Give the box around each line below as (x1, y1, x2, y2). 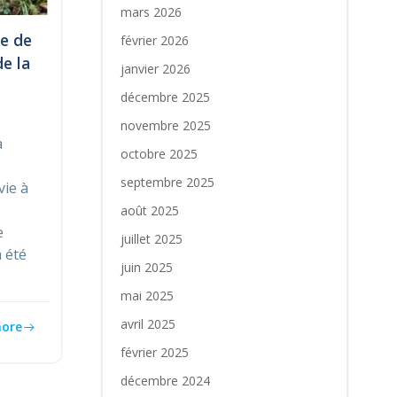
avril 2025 (120, 315, 175, 332)
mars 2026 (120, 4, 182, 20)
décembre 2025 (120, 89, 210, 105)
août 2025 (120, 202, 179, 219)
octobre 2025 (120, 145, 198, 162)
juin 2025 (120, 259, 173, 276)
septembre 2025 (120, 174, 214, 191)
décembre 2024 (120, 372, 210, 389)
